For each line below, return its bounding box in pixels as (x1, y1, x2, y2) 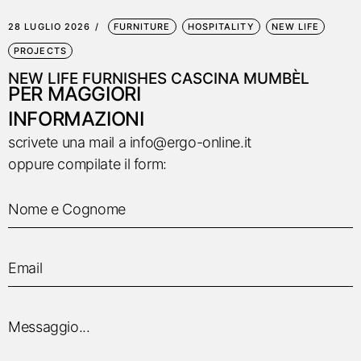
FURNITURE (113, 21, 171, 32)
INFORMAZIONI (8, 107, 144, 131)
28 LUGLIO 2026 (8, 21, 91, 32)
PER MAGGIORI (8, 82, 141, 106)
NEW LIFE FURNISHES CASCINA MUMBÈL (8, 69, 309, 88)
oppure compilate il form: (8, 156, 167, 172)
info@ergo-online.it (129, 134, 251, 151)
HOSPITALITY (187, 21, 255, 32)
